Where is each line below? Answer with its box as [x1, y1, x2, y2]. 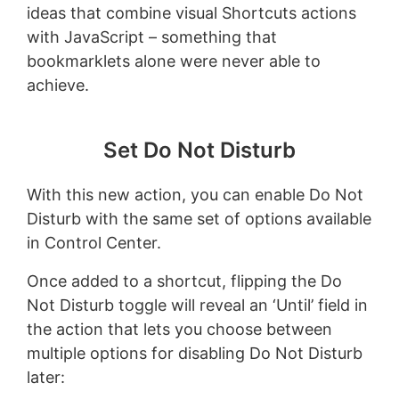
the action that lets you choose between [26, 319, 332, 338]
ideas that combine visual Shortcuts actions [26, 3, 356, 22]
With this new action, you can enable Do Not [26, 184, 363, 204]
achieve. [26, 75, 89, 94]
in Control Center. [26, 232, 161, 252]
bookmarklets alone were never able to [26, 51, 321, 70]
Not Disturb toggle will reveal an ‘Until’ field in [26, 295, 368, 314]
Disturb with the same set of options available [26, 208, 371, 228]
